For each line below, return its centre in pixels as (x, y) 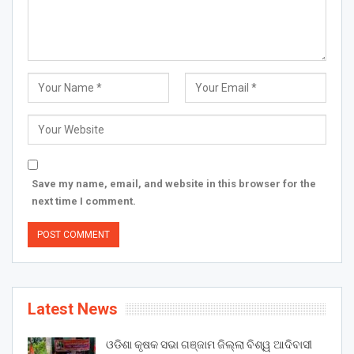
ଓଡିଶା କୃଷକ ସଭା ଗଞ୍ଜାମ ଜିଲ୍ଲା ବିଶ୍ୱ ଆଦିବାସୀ (209, 344)
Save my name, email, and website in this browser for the (174, 183)
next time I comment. (84, 201)
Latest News (73, 309)
